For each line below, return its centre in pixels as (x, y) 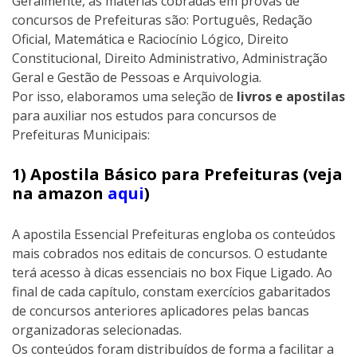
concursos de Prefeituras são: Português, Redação (162, 20)
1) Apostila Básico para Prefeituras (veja (177, 175)
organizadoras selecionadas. (97, 330)
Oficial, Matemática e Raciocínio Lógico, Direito (150, 39)
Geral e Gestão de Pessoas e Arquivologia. (137, 77)
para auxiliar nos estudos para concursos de (144, 115)
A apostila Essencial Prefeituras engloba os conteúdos (174, 234)
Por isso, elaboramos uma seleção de (124, 96)
